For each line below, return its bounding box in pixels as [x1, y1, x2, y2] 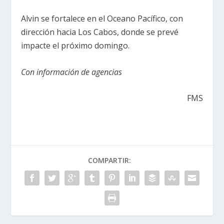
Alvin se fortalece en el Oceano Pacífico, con [21, 13, 183, 24]
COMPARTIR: [88, 155, 131, 165]
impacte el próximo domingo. [21, 40, 130, 51]
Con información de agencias [21, 66, 122, 77]
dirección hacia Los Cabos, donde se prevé [21, 26, 179, 38]
